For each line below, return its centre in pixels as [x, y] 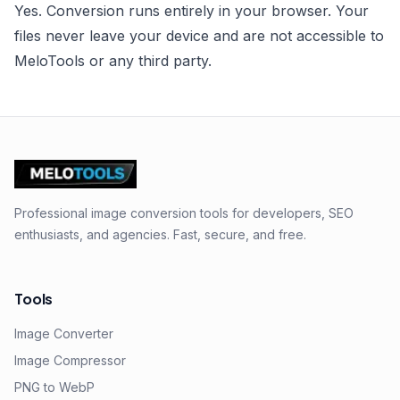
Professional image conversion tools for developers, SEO [184, 213]
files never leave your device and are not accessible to [199, 36]
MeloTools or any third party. [113, 61]
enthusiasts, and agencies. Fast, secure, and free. [160, 234]
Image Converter [64, 333]
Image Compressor [70, 360]
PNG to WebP [54, 387]
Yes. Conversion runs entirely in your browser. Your [192, 11]
